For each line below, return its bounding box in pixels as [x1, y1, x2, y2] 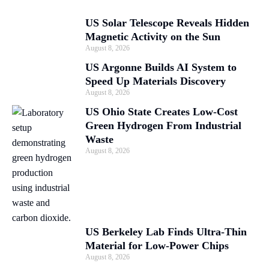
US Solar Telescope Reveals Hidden [85, 16, 249, 29]
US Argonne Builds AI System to [85, 61, 237, 73]
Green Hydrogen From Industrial [85, 119, 241, 131]
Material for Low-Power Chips [85, 239, 229, 252]
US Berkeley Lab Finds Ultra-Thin [85, 225, 247, 238]
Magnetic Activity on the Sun [85, 30, 220, 43]
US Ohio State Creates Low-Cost [85, 105, 238, 118]
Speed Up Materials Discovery [85, 74, 226, 87]
